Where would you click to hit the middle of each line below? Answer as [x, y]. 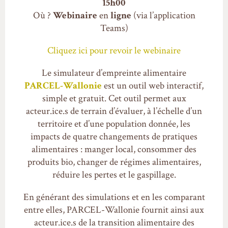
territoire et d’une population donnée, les [114, 124]
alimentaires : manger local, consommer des [114, 150]
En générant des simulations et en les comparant [114, 197]
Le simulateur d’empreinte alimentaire [114, 73]
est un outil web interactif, [154, 86]
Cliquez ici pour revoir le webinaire [114, 51]
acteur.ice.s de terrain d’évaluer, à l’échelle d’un [114, 111]
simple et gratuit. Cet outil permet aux [114, 99]
